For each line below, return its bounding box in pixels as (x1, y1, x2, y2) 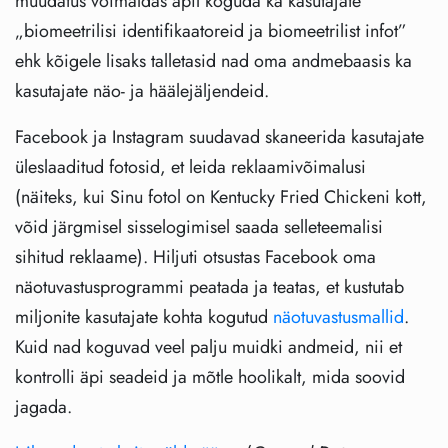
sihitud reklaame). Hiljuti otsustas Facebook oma (15, 244, 376, 271)
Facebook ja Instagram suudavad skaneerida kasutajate (15, 124, 424, 151)
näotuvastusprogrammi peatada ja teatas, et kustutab (15, 274, 404, 301)
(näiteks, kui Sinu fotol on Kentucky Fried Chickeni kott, (15, 184, 427, 211)
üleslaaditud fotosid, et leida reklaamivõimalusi (15, 154, 366, 181)
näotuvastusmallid (273, 304, 404, 331)
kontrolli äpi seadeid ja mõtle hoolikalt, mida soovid (15, 364, 405, 391)
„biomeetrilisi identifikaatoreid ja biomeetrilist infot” (15, 18, 407, 45)
